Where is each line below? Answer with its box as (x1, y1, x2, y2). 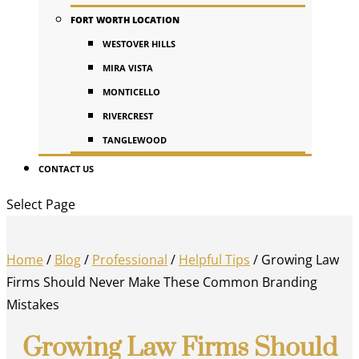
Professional (92, 251, 167, 268)
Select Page (6, 196, 75, 213)
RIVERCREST (103, 110, 153, 122)
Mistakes (6, 296, 59, 313)
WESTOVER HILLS (103, 38, 175, 50)
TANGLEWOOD (103, 134, 167, 146)
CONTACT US (38, 163, 94, 175)
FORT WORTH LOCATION (71, 14, 179, 26)
